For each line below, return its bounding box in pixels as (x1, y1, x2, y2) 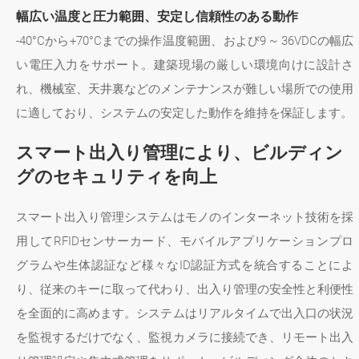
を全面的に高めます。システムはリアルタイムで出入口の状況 (16, 306, 354, 321)
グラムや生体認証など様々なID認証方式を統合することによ (16, 258, 354, 273)
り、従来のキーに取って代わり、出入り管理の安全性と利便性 (16, 282, 354, 297)
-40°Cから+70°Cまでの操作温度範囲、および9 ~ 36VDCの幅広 (16, 34, 354, 49)
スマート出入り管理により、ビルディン (16, 143, 343, 163)
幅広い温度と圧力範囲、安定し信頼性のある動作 (16, 9, 298, 25)
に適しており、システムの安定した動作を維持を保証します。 (16, 106, 353, 121)
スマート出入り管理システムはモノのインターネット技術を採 (16, 210, 354, 225)
